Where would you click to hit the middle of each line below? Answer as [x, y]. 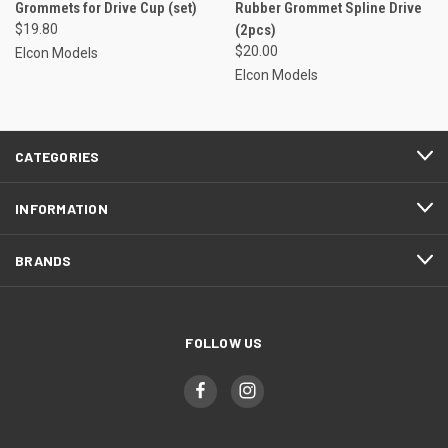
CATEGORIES [57, 156]
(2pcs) [255, 29]
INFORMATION [61, 208]
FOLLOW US [224, 342]
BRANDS [43, 260]
